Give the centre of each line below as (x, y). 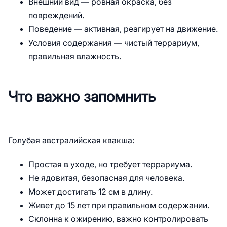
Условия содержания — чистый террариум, (114, 43)
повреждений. (56, 15)
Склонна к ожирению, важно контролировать (118, 219)
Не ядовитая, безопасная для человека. (106, 178)
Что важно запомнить (82, 97)
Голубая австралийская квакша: (71, 141)
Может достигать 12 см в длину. (90, 192)
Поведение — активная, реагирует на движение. (123, 29)
